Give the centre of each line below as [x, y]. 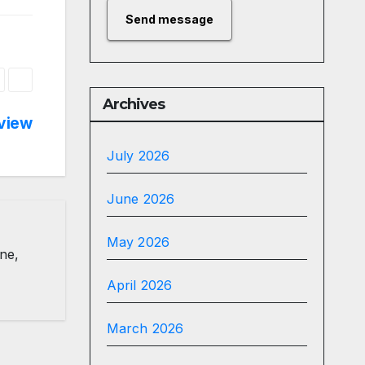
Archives [134, 104]
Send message [169, 19]
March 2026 [145, 328]
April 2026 [139, 285]
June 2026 [141, 199]
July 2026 [138, 156]
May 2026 [138, 242]
